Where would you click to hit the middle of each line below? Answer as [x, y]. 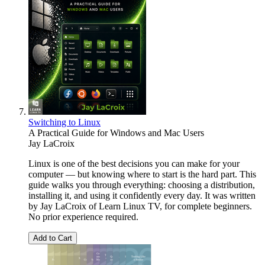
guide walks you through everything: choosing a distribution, [142, 185]
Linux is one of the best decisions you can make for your [134, 163]
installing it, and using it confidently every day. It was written [142, 195]
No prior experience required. [83, 216]
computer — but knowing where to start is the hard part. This [142, 174]
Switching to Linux [64, 122]
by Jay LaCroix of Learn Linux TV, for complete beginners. [140, 206]
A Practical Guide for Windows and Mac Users [116, 132]
